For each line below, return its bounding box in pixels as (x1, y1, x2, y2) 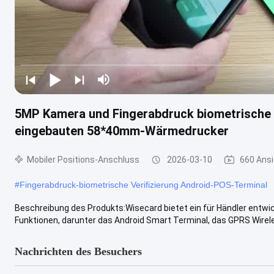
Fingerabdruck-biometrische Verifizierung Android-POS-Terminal (20, 179, 267, 190)
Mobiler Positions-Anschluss (27, 154, 139, 165)
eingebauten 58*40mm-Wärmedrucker (15, 123, 229, 138)
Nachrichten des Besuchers (15, 245, 142, 257)
